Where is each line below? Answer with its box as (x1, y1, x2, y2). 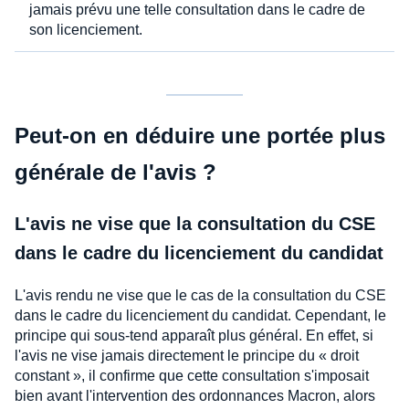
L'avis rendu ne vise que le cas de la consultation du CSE (15, 287, 386, 303)
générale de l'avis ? (15, 159, 216, 184)
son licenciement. (29, 21, 146, 37)
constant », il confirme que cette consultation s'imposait (15, 367, 369, 383)
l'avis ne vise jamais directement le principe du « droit (15, 347, 359, 363)
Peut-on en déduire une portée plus (15, 122, 385, 148)
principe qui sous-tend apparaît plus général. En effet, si (15, 327, 373, 343)
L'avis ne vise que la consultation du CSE (15, 213, 375, 234)
